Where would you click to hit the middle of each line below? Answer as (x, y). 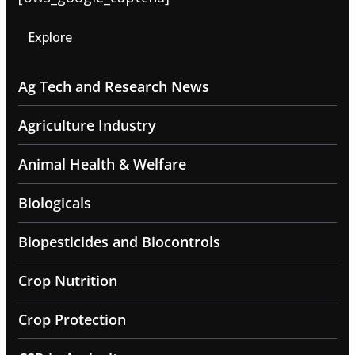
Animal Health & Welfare (102, 164)
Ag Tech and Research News (113, 87)
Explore (50, 38)
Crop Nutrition (67, 281)
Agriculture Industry (87, 126)
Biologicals (54, 203)
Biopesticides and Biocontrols (119, 242)
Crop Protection (72, 320)
